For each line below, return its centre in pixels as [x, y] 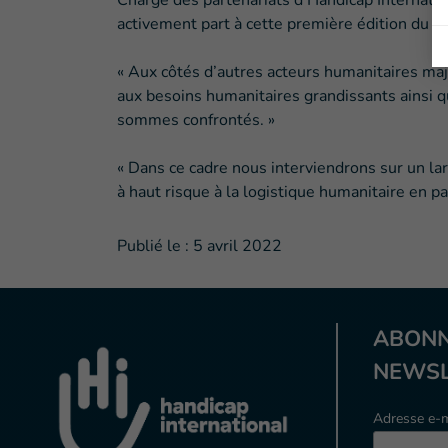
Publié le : [153, 246]
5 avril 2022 [237, 246]
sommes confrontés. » [196, 120]
